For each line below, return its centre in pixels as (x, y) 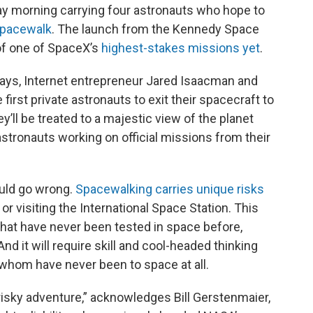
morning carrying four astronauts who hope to (138, 10)
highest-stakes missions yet (181, 48)
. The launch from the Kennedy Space (155, 29)
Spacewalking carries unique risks (170, 189)
